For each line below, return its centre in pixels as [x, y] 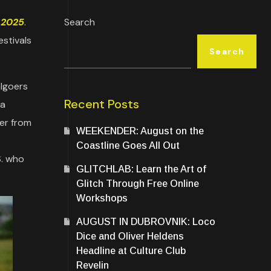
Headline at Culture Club [131, 251]
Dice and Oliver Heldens [130, 236]
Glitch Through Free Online [138, 184]
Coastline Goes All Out [128, 145]
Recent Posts [102, 104]
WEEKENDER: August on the [140, 131]
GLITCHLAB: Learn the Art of [141, 169]
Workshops [102, 198]
